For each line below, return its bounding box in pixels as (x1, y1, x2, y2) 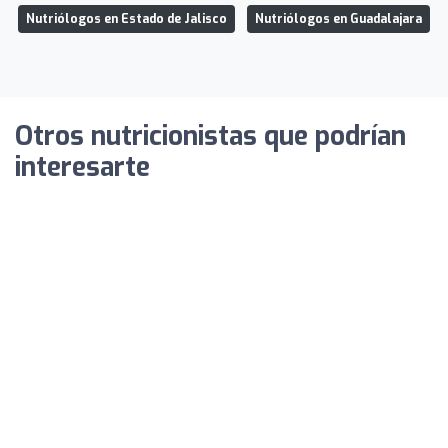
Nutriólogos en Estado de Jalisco (26, 10, 227, 27)
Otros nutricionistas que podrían (15, 118, 406, 154)
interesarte (15, 149, 150, 185)
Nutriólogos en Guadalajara (255, 10, 422, 27)
